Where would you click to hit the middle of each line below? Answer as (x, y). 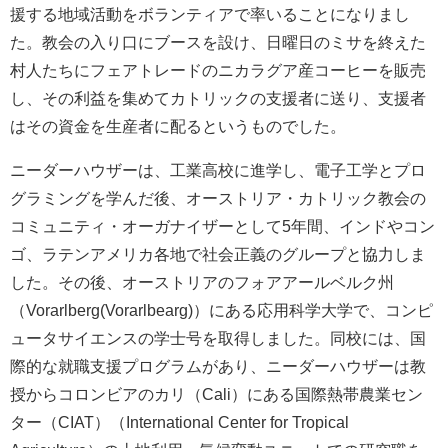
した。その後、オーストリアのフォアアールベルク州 (202, 281)
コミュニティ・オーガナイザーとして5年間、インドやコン (222, 225)
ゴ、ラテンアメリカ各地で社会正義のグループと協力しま (218, 253)
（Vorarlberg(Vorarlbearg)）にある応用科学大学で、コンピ (221, 309)
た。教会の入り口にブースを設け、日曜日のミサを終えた (218, 41)
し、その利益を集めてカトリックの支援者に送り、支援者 (218, 97)
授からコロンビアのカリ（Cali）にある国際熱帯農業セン (216, 393)
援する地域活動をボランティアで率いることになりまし (210, 13)
